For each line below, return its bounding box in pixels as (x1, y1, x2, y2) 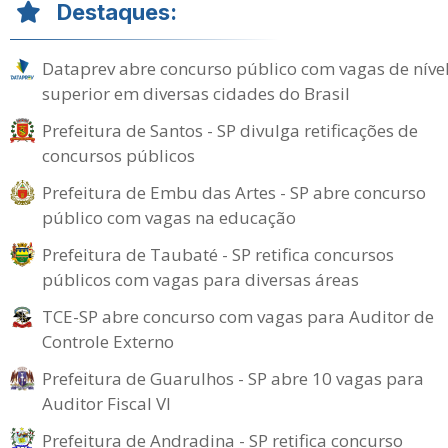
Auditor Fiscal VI (42, 391, 171, 415)
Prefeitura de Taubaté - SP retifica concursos (42, 242, 394, 266)
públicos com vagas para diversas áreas (42, 267, 359, 291)
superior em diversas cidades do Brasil (42, 81, 350, 105)
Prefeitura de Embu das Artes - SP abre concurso (42, 180, 426, 204)
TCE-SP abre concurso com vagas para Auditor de (42, 304, 434, 328)
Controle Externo (42, 329, 174, 353)
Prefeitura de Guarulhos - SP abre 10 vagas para (42, 366, 424, 390)
